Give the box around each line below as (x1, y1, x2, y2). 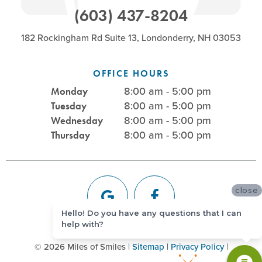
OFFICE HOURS (92, 67, 170, 80)
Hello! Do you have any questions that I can (61, 208, 242, 218)
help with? (61, 219, 104, 229)
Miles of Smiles (64, 240, 128, 253)
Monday (51, 84, 88, 98)
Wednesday (51, 113, 103, 127)
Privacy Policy (170, 240, 224, 253)
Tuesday (51, 99, 87, 112)
